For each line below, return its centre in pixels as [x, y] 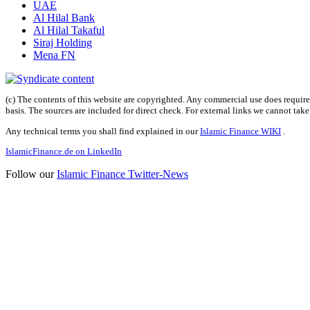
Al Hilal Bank [64, 17]
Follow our [31, 174]
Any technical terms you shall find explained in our [103, 131]
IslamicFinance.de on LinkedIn [64, 151]
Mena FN [54, 55]
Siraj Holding [63, 42]
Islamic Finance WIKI [240, 131]
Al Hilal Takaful [69, 30]
